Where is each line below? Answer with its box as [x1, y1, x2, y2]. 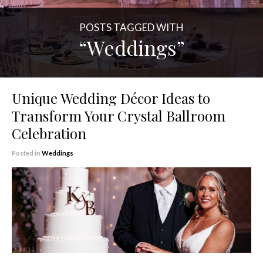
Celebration [12, 124, 86, 143]
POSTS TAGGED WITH [79, 21, 184, 33]
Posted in [12, 149, 42, 157]
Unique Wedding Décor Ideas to [12, 89, 210, 107]
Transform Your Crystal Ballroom [12, 106, 225, 125]
